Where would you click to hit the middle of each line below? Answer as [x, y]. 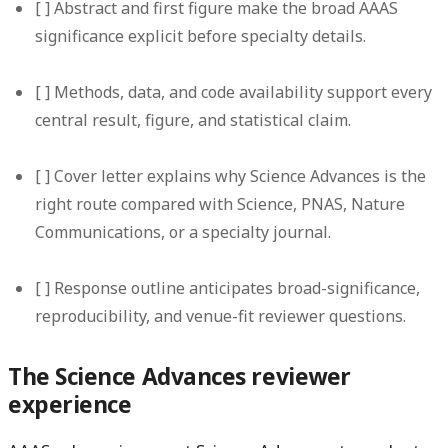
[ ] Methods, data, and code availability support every [234, 92]
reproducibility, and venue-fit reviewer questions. [221, 316]
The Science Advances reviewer [179, 376]
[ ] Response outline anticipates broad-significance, [228, 288]
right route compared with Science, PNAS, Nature [220, 204]
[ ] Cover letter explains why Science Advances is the [231, 176]
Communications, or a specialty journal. [183, 232]
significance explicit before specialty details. [201, 36]
